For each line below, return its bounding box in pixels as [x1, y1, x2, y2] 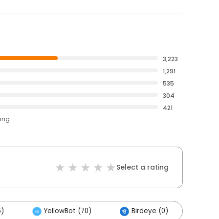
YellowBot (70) [44, 206, 91, 216]
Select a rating [116, 162, 169, 172]
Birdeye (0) [131, 206, 168, 216]
